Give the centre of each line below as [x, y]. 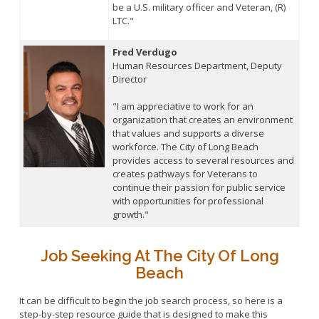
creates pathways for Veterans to [185, 173]
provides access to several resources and [203, 160]
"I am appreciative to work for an [183, 106]
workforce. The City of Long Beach [185, 146]
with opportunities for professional [188, 200]
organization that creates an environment [202, 119]
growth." [130, 214]
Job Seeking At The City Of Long [159, 255]
